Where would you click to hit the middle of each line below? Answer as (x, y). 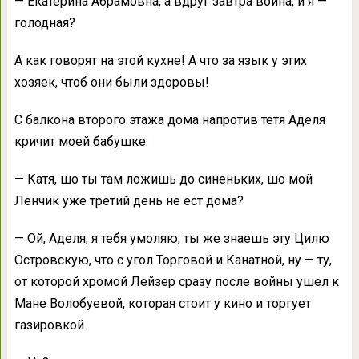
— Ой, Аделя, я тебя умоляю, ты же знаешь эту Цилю (171, 239)
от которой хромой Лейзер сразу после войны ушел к (176, 282)
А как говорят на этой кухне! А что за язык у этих (160, 61)
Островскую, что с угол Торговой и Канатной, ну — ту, (173, 260)
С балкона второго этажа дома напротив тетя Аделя (169, 120)
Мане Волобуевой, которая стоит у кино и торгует (162, 304)
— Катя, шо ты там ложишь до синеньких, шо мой (163, 179)
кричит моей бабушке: (81, 142)
